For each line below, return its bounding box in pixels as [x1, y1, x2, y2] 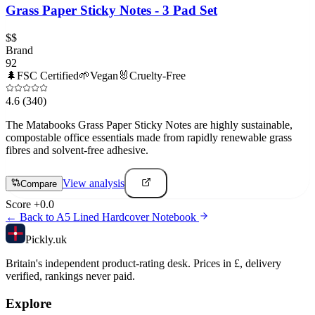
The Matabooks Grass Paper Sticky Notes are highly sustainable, [6, 119, 292, 131]
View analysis [63, 177, 124, 190]
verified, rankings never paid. [6, 270, 135, 283]
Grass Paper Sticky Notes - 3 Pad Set [6, 3, 217, 18]
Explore [6, 296, 51, 311]
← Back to [6, 211, 56, 224]
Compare [20, 179, 57, 190]
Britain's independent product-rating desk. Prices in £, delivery [6, 257, 281, 270]
